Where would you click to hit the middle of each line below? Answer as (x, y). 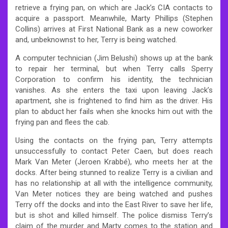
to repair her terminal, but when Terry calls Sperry (114, 68)
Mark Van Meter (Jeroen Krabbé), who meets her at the (114, 162)
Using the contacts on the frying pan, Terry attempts (114, 140)
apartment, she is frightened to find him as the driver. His (114, 101)
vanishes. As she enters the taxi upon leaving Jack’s (114, 90)
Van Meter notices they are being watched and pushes (114, 194)
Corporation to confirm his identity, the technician (114, 79)
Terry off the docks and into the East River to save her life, (114, 204)
